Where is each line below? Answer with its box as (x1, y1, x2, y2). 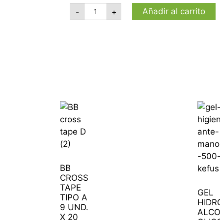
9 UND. (60, 202, 88, 212)
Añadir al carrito (142, 6, 205, 17)
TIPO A (60, 192, 87, 202)
